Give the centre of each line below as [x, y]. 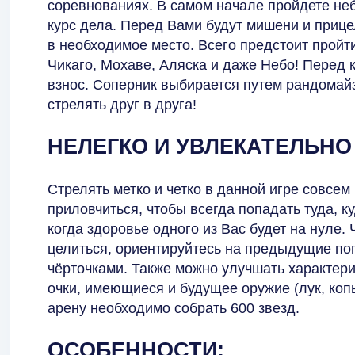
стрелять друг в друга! [122, 104]
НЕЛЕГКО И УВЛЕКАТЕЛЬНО [200, 147]
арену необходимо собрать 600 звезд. [174, 308]
